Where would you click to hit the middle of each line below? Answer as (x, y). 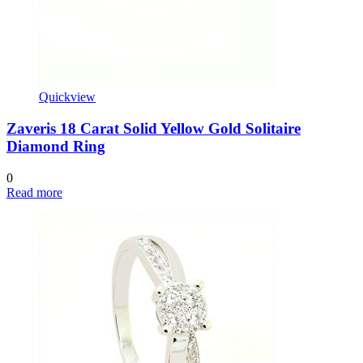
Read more (34, 192)
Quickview (67, 97)
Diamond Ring (56, 146)
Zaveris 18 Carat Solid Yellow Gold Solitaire (154, 128)
